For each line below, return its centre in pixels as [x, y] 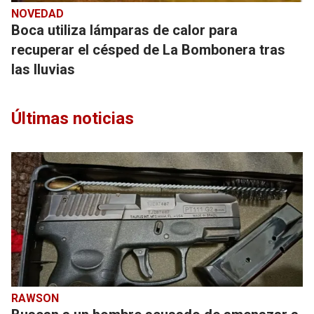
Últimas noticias [73, 118]
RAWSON [35, 298]
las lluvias [43, 69]
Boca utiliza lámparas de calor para [124, 30]
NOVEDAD [37, 14]
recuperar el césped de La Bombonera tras [148, 50]
